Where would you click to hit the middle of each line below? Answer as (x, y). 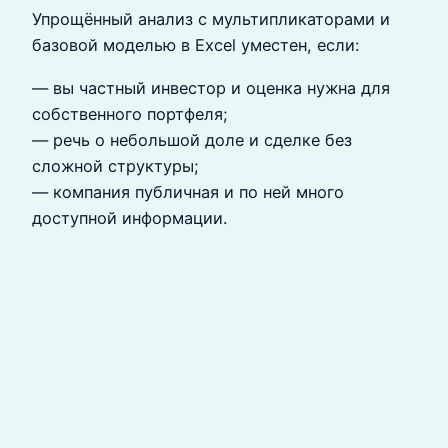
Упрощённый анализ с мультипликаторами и (211, 19)
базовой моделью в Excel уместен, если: (195, 45)
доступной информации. (129, 217)
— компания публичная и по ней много (188, 191)
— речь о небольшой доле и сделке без (192, 139)
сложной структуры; (115, 165)
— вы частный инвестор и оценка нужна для (211, 87)
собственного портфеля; (130, 113)
